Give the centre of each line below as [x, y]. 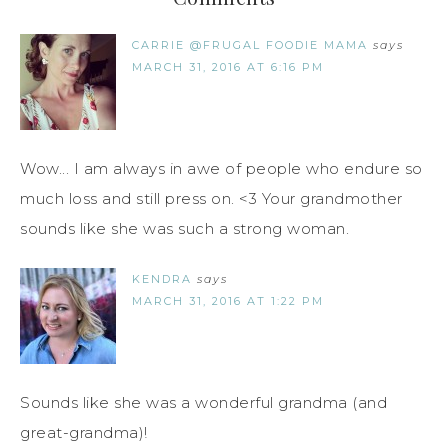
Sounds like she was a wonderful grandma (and [203, 403]
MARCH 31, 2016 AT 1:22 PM [228, 301]
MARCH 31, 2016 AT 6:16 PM [228, 67]
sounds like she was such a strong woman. [184, 229]
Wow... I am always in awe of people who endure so [221, 169]
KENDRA [162, 279]
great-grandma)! [84, 433]
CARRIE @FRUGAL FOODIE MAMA [250, 45]
